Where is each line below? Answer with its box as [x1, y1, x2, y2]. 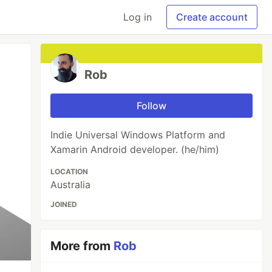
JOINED [50, 200, 78, 209]
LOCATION [50, 167, 89, 176]
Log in [123, 11, 152, 23]
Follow [137, 100, 167, 112]
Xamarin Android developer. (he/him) [50, 143, 220, 155]
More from [50, 239, 114, 253]
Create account [176, 11, 248, 23]
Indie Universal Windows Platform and [50, 129, 226, 141]
